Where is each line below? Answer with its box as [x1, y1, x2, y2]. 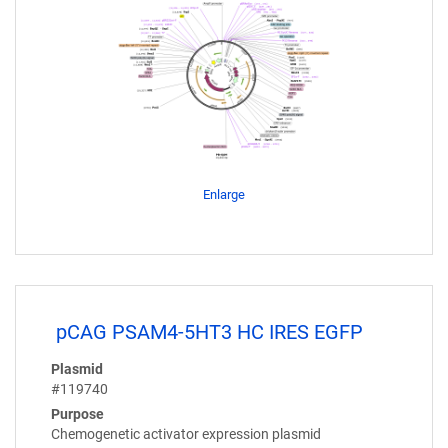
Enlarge [203, 186, 245, 202]
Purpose [51, 405, 104, 422]
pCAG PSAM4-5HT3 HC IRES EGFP [56, 319, 363, 344]
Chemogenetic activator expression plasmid [51, 425, 321, 442]
